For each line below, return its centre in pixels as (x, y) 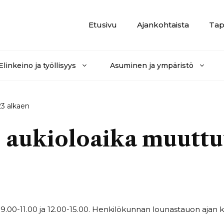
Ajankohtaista (163, 24)
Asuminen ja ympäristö (152, 65)
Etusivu (103, 24)
